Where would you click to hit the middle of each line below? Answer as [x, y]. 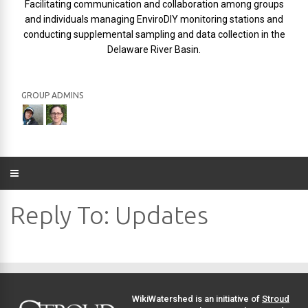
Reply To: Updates [109, 215]
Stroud [276, 298]
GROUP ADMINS [52, 95]
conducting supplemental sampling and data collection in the [154, 34]
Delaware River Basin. [154, 49]
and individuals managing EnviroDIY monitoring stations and [154, 19]
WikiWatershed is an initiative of [197, 298]
